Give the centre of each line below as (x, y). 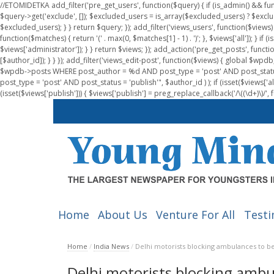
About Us (122, 215)
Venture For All (196, 215)
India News (111, 246)
